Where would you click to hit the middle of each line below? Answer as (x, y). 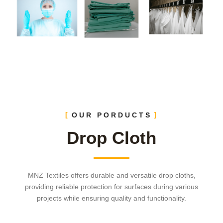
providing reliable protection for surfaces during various (111, 186)
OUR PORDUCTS (111, 115)
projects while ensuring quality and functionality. (111, 198)
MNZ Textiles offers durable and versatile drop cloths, (111, 175)
